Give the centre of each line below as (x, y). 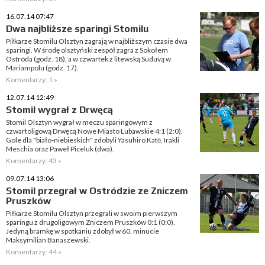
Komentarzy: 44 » (34, 252)
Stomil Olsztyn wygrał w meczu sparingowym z (79, 122)
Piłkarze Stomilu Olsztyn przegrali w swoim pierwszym (92, 213)
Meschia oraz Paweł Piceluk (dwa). (60, 149)
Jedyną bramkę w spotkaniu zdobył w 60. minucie (83, 231)
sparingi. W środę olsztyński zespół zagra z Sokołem (87, 50)
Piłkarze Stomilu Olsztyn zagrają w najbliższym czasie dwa (97, 41)
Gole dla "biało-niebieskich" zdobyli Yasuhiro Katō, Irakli (93, 140)
